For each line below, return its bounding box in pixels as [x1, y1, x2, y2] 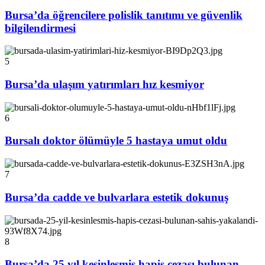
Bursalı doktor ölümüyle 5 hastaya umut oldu [5, 134, 227, 147]
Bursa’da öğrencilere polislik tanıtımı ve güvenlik [5, 8, 243, 21]
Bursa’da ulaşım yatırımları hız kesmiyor [5, 78, 204, 91]
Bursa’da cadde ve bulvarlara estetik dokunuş [5, 190, 228, 203]
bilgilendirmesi [5, 21, 76, 34]
